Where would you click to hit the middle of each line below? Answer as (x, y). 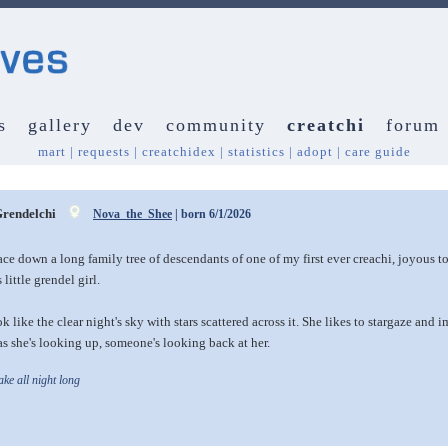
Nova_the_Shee (132, 214)
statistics (256, 151)
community (215, 125)
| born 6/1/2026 (211, 214)
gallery (59, 125)
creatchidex (178, 151)
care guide (377, 151)
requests (103, 151)
